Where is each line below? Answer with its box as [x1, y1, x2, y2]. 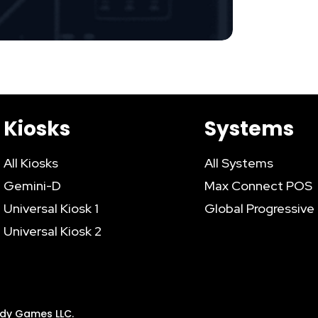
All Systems [204, 155, 274, 172]
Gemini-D [3, 177, 61, 194]
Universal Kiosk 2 [3, 223, 102, 240]
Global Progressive [204, 200, 315, 217]
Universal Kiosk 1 [3, 200, 99, 217]
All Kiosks [3, 155, 58, 172]
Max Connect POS [204, 177, 313, 194]
